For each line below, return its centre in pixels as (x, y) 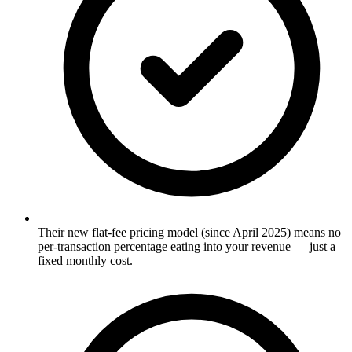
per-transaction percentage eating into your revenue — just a (187, 246)
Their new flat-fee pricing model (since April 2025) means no (189, 232)
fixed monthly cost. (85, 260)
